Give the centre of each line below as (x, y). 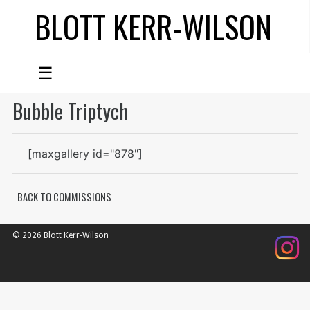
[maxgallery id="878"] (85, 154)
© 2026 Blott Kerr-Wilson (61, 235)
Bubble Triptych (70, 111)
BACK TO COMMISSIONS (64, 197)
